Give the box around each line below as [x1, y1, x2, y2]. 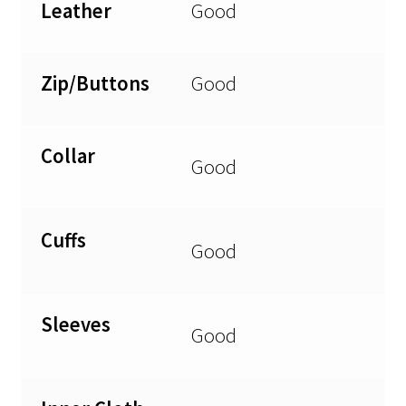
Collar [41, 142, 96, 169]
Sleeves [41, 311, 111, 337]
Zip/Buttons [41, 70, 150, 96]
